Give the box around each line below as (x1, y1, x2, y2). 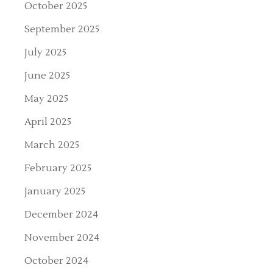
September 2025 (24, 23, 100, 35)
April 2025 (24, 115, 72, 128)
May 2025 (24, 92, 69, 105)
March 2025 (24, 138, 80, 151)
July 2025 (24, 46, 67, 58)
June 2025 (24, 69, 71, 82)
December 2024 (24, 208, 99, 221)
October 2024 (24, 254, 89, 267)
